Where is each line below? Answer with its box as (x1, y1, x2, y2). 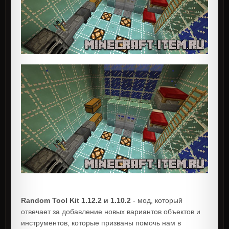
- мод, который (131, 196, 182, 204)
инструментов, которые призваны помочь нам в (21, 219, 181, 227)
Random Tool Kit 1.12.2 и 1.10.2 (21, 196, 131, 204)
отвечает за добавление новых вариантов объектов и (21, 208, 200, 216)
